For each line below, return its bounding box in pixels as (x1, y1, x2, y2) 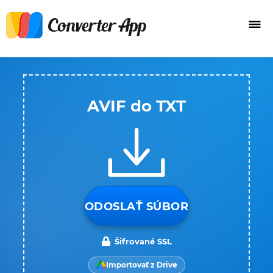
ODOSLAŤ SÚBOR (84, 200, 189, 213)
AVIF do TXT (87, 96, 186, 116)
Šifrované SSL (115, 236, 172, 246)
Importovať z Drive (105, 260, 177, 269)
